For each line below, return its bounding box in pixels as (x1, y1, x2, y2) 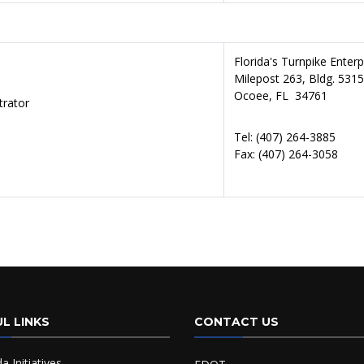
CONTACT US (194, 314, 279, 329)
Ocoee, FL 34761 (234, 88, 327, 103)
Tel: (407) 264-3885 (234, 129, 336, 145)
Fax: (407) (234, 146, 288, 162)
